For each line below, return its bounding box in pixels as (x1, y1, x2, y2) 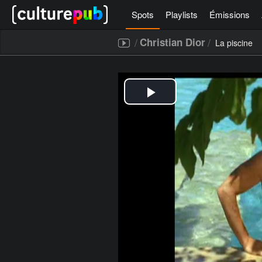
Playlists (166, 8, 198, 20)
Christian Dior (140, 35, 205, 49)
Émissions (209, 8, 250, 20)
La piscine (215, 37, 253, 49)
